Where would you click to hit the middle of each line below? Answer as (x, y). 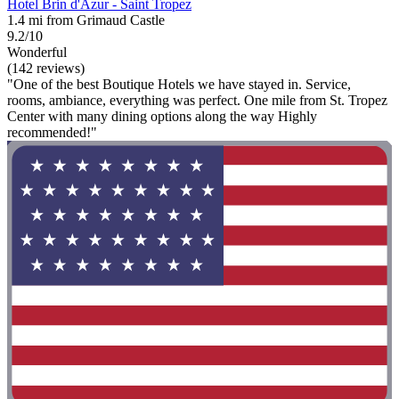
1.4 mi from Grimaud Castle (86, 20)
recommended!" (52, 133)
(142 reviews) (46, 69)
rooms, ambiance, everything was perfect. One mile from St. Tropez (197, 101)
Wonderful (37, 53)
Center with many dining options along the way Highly (162, 117)
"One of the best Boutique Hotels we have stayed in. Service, (179, 85)
